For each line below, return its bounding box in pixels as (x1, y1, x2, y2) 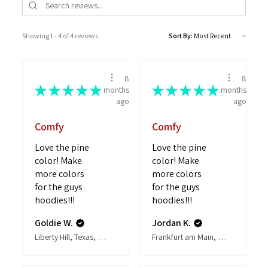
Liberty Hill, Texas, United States (97, 232, 106, 243)
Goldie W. (34, 217, 73, 230)
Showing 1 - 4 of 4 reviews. (22, 31, 100, 41)
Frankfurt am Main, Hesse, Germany (217, 232, 226, 243)
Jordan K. (151, 217, 191, 230)
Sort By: (169, 31, 193, 41)
